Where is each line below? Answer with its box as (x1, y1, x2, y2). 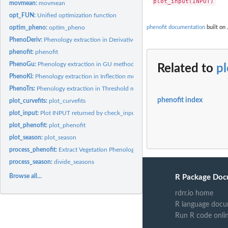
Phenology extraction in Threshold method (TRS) (37, 85, 167, 92)
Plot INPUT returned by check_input (40, 109, 138, 116)
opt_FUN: (9, 12, 38, 18)
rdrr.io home (175, 189, 214, 197)
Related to (157, 63, 216, 75)
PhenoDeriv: (9, 36, 44, 43)
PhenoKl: (9, 73, 36, 79)
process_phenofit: (9, 146, 59, 153)
